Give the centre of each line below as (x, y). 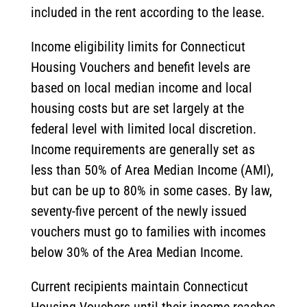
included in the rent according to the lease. (147, 13)
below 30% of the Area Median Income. (137, 253)
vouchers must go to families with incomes (148, 232)
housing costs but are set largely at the (137, 109)
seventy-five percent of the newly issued (138, 211)
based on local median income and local (141, 88)
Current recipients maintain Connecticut (139, 287)
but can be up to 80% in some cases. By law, (151, 191)
